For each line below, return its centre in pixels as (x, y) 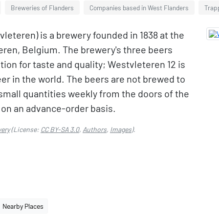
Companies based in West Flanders (139, 8)
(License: (25, 129)
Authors (95, 129)
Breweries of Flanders (42, 8)
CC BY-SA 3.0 (60, 129)
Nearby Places (23, 206)
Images (121, 129)
